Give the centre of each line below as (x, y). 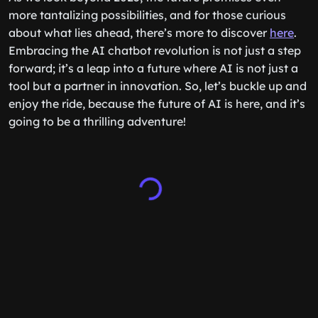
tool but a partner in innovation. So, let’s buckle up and (158, 86)
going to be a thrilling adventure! (97, 121)
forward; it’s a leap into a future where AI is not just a (153, 68)
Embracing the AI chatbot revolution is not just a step (155, 50)
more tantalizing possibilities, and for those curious (147, 15)
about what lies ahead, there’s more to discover (139, 33)
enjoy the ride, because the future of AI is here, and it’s (157, 104)
